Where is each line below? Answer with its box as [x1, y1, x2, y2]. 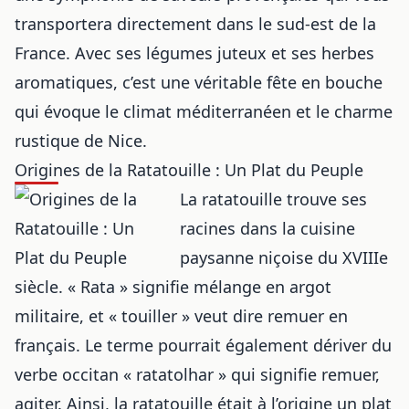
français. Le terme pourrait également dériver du [15, 333, 392, 356]
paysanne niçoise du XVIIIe [180, 246, 389, 268]
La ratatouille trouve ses [180, 187, 368, 210]
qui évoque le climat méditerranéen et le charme [15, 100, 393, 122]
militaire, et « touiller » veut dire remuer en [15, 304, 348, 327]
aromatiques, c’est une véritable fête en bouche [15, 70, 383, 93]
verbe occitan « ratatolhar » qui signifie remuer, [15, 362, 380, 385]
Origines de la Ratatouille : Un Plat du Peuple [15, 158, 363, 181]
